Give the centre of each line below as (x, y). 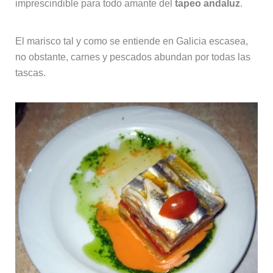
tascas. (30, 73)
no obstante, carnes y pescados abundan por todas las (133, 57)
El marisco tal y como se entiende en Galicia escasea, (131, 41)
